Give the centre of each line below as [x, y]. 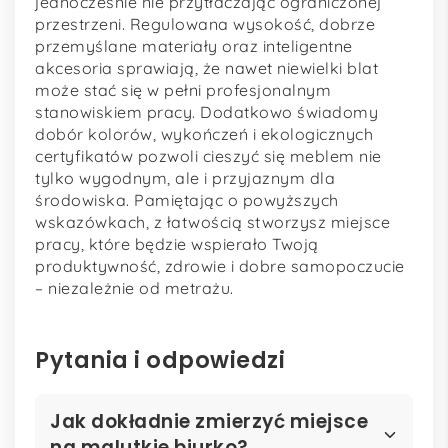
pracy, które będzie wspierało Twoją [177, 243]
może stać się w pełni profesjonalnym [183, 89]
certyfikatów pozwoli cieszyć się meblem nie [208, 155]
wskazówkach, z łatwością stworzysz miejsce [212, 221]
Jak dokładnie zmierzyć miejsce [209, 422]
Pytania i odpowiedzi [160, 359]
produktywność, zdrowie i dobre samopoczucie [220, 265]
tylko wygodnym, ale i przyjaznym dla [185, 177]
